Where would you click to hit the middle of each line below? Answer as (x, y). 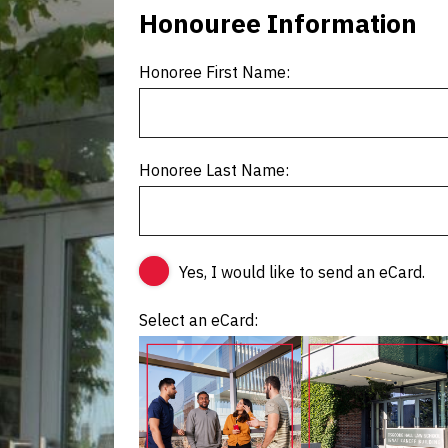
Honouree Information (278, 23)
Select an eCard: (198, 320)
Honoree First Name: (214, 72)
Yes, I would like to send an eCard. (302, 272)
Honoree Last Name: (214, 170)
